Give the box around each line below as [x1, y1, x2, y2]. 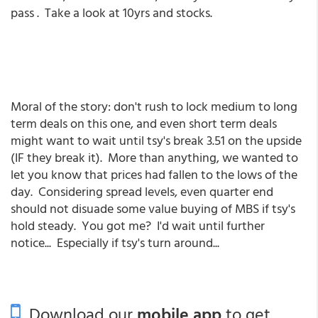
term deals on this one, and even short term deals [11, 114, 277, 133]
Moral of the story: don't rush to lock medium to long [11, 97, 297, 116]
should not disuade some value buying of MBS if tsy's [11, 199, 295, 218]
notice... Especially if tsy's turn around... [11, 233, 219, 252]
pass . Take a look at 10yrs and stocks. [11, 3, 212, 22]
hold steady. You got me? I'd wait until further [11, 216, 265, 235]
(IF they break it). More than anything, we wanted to [11, 148, 298, 167]
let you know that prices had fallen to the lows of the [11, 165, 297, 184]
